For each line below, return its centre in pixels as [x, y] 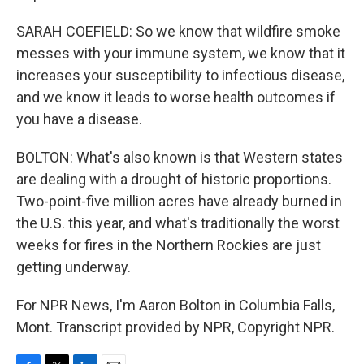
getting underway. [74, 267]
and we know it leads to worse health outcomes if [176, 97]
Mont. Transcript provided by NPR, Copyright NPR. [175, 327]
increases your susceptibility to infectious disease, [180, 75]
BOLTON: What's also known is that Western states [180, 157]
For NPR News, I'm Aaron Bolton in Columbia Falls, [175, 305]
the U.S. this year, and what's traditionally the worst [178, 223]
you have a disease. [79, 119]
